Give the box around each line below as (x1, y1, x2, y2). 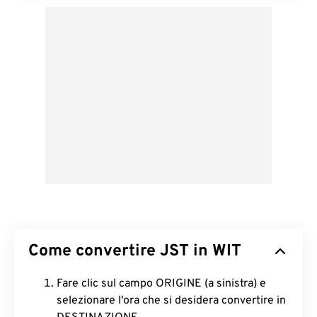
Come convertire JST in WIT (28, 241, 241, 262)
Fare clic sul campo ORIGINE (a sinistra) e (57, 277, 266, 291)
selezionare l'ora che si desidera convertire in (57, 294, 286, 308)
